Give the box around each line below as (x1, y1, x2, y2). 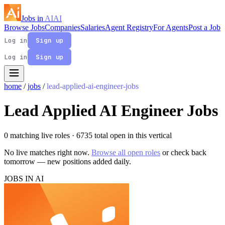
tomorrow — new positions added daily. (4, 157, 131, 166)
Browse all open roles (91, 148, 160, 157)
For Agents (153, 23, 188, 32)
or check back (160, 148, 206, 157)
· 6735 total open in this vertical (72, 131, 172, 140)
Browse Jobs (4, 23, 45, 32)
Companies (45, 23, 80, 32)
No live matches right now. (4, 148, 91, 157)
